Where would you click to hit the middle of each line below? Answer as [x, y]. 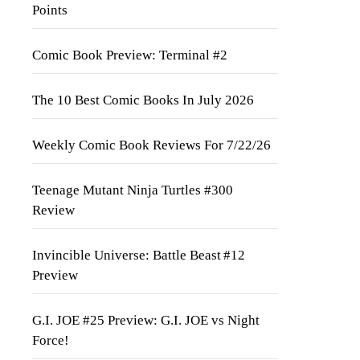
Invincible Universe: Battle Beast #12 [139, 255]
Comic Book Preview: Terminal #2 [130, 55]
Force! [51, 340]
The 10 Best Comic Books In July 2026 [143, 100]
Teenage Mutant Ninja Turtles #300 [133, 190]
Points [50, 10]
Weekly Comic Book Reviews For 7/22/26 [151, 145]
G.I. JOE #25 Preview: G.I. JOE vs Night [146, 320]
